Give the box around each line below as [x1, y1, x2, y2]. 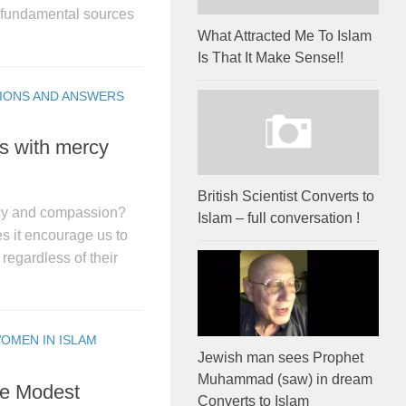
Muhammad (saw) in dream [198, 371, 372, 387]
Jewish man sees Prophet [198, 349, 363, 365]
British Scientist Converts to [198, 188, 374, 205]
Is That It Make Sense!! [198, 50, 343, 66]
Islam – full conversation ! [198, 210, 360, 227]
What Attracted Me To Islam [198, 28, 372, 44]
